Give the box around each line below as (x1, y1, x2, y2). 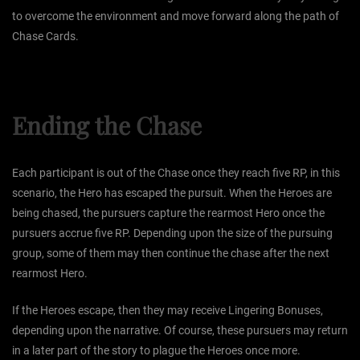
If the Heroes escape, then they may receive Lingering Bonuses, (12, 303, 323, 317)
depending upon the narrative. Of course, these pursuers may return (12, 323, 348, 337)
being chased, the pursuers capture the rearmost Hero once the (12, 206, 325, 219)
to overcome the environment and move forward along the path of (12, 10, 339, 23)
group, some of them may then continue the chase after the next (12, 246, 329, 260)
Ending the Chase (12, 108, 202, 141)
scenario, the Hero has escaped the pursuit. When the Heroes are (12, 186, 332, 199)
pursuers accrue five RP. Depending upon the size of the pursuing (12, 226, 333, 239)
